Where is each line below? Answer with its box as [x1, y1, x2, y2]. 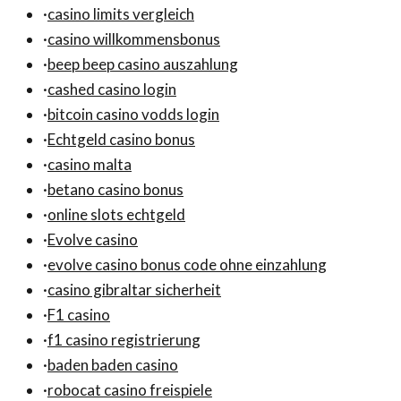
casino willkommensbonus [47, 30, 220, 49]
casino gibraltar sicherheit [47, 280, 221, 300]
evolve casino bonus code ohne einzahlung [47, 255, 327, 275]
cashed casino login [47, 80, 176, 99]
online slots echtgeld [47, 205, 185, 225]
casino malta [47, 155, 132, 175]
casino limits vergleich [47, 4, 194, 24]
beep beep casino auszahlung [47, 55, 238, 74]
